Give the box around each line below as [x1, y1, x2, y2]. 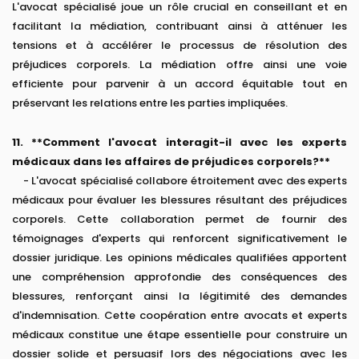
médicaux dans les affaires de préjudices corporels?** [12, 154, 330, 170]
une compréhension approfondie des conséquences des [12, 269, 347, 285]
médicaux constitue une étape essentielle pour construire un [12, 327, 347, 343]
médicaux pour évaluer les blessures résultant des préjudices [12, 192, 347, 208]
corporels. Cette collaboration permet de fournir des [12, 212, 347, 228]
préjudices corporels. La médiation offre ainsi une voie [12, 57, 347, 73]
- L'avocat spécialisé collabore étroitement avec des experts [12, 173, 347, 189]
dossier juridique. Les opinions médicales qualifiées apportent [12, 250, 347, 266]
